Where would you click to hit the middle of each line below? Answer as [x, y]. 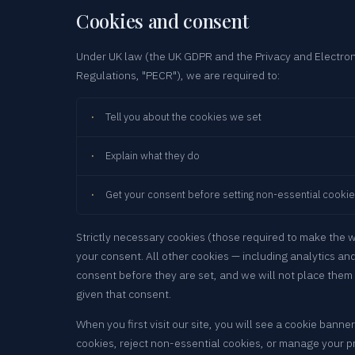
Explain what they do [153, 156]
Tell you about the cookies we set [183, 117]
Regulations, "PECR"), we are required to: [178, 76]
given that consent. [124, 294]
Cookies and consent [162, 21]
